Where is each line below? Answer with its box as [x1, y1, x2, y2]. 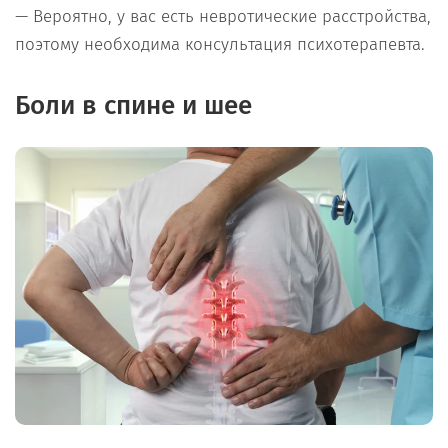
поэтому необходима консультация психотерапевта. [15, 33, 425, 55]
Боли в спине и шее [15, 89, 252, 121]
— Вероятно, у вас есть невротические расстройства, [15, 5, 431, 27]
